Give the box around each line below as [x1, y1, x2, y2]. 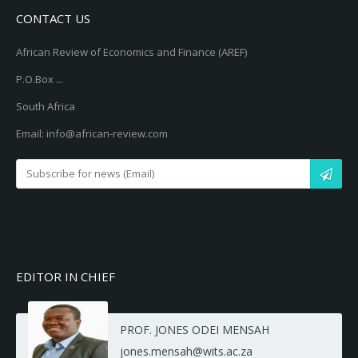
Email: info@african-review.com [16, 126, 168, 141]
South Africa [16, 99, 75, 113]
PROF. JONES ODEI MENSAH [120, 322, 269, 337]
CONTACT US [16, 10, 90, 26]
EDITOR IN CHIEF [16, 268, 115, 284]
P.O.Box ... [16, 72, 63, 86]
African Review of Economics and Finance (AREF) [16, 45, 247, 59]
